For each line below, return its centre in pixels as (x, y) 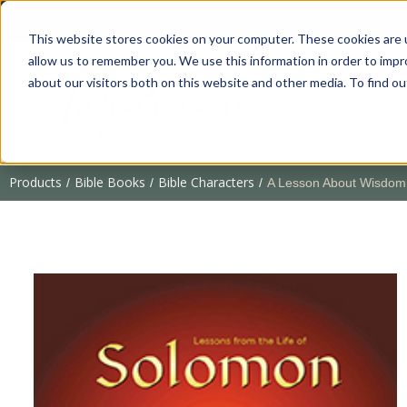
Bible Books (110, 182)
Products (35, 182)
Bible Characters (206, 182)
